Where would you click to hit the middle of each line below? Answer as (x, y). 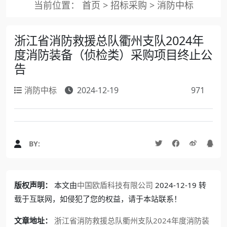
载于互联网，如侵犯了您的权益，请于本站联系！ (98, 199)
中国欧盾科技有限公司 (115, 185)
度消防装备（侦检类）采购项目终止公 (113, 55)
